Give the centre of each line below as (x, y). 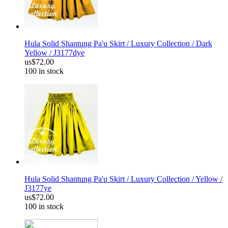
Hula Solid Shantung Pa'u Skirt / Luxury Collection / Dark (118, 44)
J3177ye (38, 188)
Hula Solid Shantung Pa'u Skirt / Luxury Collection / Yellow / (123, 179)
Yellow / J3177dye (54, 53)
